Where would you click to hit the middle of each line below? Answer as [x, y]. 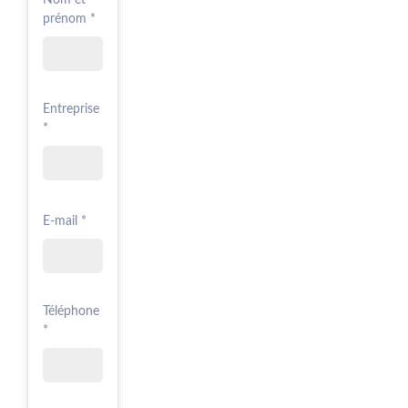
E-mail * [65, 221]
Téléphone [71, 311]
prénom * [69, 19]
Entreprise [71, 109]
